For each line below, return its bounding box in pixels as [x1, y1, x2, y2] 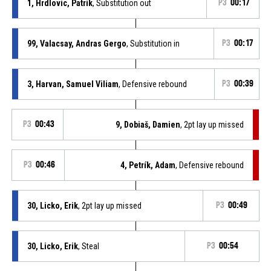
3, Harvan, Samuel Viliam [27, 79, 119, 89]
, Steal [77, 241, 99, 251]
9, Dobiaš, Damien [116, 119, 181, 129]
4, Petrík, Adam [120, 160, 176, 170]
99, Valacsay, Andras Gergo [27, 38, 126, 48]
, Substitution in [126, 38, 180, 48]
